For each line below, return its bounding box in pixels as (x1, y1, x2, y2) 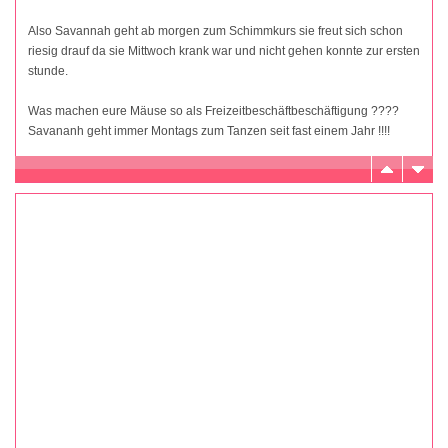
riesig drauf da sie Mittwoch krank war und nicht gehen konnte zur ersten (28, 44, 420, 59)
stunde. (28, 64, 68, 79)
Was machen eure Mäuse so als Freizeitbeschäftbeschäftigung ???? (28, 104, 399, 119)
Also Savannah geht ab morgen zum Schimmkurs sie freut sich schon (28, 24, 403, 39)
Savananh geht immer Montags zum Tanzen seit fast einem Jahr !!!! (28, 124, 390, 139)
